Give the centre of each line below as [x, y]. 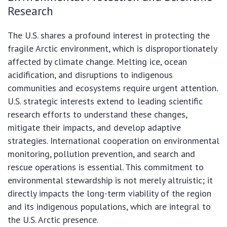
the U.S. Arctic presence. [53, 220]
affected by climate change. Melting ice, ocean [97, 62]
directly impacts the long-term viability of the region [109, 194]
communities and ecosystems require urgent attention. [112, 88]
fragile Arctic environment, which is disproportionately [112, 49]
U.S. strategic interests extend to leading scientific [105, 101]
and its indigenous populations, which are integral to [109, 207]
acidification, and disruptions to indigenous [90, 75]
